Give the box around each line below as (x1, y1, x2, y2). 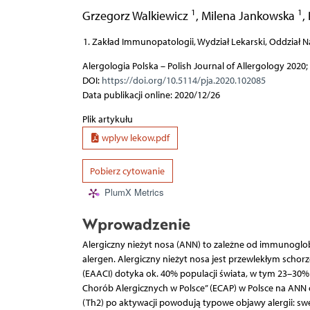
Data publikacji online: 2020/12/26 (82, 89, 220, 101)
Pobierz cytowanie (90, 165, 165, 177)
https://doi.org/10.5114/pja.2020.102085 (101, 74, 266, 86)
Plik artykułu (82, 113, 133, 125)
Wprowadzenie (82, 212, 190, 235)
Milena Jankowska (201, 8, 298, 23)
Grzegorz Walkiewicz (82, 8, 191, 23)
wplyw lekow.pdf (100, 132, 170, 145)
